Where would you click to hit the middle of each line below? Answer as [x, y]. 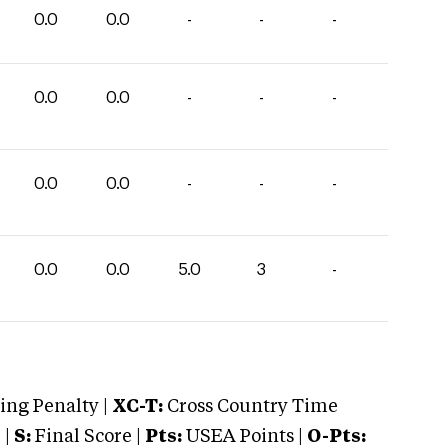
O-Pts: [336, 437]
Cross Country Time [252, 407]
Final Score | [86, 437]
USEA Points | [244, 437]
